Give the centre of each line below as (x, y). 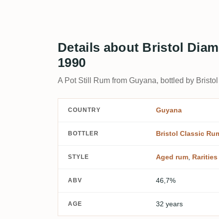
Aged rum (172, 157)
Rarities (205, 157)
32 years (169, 204)
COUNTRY (84, 110)
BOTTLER (83, 134)
